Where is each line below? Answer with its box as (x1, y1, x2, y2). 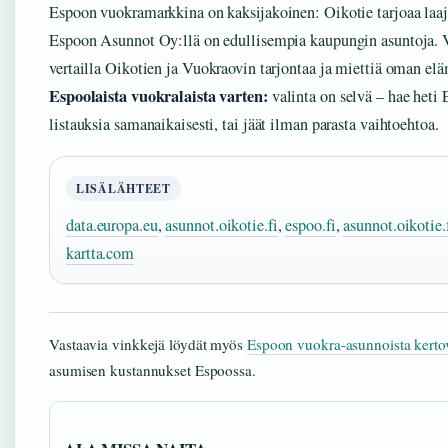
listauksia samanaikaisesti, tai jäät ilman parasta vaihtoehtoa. (49, 113, 439, 135)
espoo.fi (285, 214, 336, 236)
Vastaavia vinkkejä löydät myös (49, 334, 247, 354)
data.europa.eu (66, 214, 158, 236)
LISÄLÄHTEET (76, 180, 171, 197)
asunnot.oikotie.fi (165, 214, 278, 236)
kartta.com (66, 242, 135, 264)
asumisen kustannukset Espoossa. (49, 360, 256, 380)
